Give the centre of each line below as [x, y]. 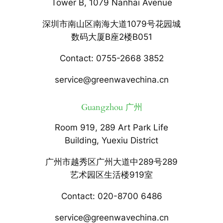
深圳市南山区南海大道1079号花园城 [111, 24]
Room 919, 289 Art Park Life [111, 128]
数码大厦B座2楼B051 [111, 37]
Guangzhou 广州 [111, 108]
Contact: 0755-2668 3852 [111, 58]
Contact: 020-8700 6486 [111, 196]
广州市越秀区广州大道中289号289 [111, 162]
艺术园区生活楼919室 [111, 174]
